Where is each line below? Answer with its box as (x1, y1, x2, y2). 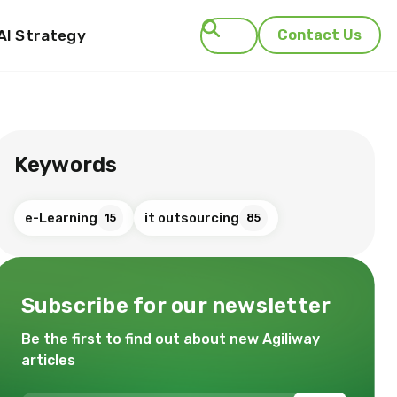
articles (20, 352, 75, 369)
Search (254, 132, 313, 153)
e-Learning (24, 210, 97, 226)
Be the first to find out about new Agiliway (20, 331, 320, 347)
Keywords (13, 152, 118, 177)
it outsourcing (144, 210, 239, 226)
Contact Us (277, 27, 362, 43)
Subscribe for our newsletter (20, 293, 331, 318)
